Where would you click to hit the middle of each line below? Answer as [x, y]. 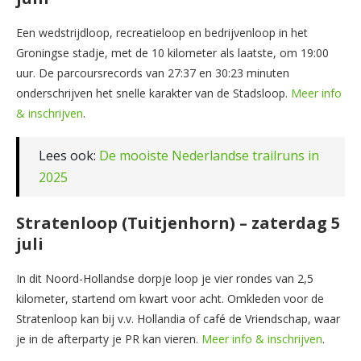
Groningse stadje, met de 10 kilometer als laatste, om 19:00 [172, 52]
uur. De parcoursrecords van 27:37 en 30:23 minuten [153, 73]
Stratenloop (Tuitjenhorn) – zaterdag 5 [178, 222]
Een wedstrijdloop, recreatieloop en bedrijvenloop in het [162, 32]
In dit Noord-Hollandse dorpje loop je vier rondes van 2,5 [165, 278]
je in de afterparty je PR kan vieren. [109, 338]
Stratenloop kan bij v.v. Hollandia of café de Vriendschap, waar [178, 318]
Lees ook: [69, 155]
